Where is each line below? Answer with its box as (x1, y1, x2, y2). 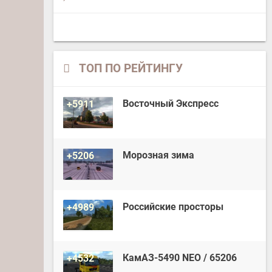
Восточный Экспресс (123, 97, 219, 109)
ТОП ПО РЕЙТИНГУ (79, 61, 183, 75)
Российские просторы (123, 200, 224, 212)
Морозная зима (123, 149, 195, 161)
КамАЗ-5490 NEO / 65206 (123, 252, 237, 264)
